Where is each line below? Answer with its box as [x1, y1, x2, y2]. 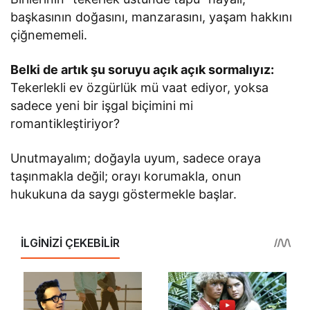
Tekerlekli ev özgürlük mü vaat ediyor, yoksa [10, 80, 269, 95]
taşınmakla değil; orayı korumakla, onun [10, 168, 242, 183]
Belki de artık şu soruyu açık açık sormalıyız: [10, 62, 275, 77]
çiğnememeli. [10, 27, 87, 42]
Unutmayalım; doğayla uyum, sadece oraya [10, 150, 262, 165]
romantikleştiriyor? [10, 116, 120, 131]
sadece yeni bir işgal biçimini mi [10, 98, 194, 113]
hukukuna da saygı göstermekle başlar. [10, 186, 237, 201]
